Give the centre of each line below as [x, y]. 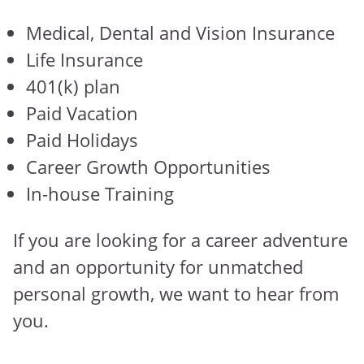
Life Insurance [84, 60]
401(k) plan [73, 87]
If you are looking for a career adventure [180, 240]
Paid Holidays [82, 140]
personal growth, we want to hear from [176, 294]
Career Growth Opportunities [148, 167]
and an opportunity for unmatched [158, 267]
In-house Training [100, 194]
